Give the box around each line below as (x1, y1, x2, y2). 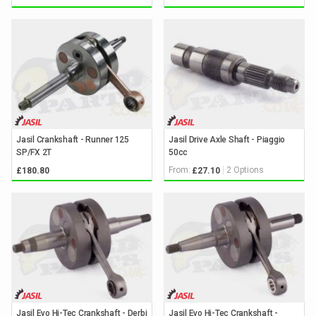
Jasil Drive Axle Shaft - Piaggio (169, 134, 285, 145)
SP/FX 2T (16, 147, 51, 157)
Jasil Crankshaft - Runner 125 (16, 134, 129, 145)
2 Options (226, 165, 264, 176)
